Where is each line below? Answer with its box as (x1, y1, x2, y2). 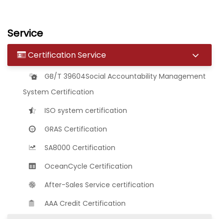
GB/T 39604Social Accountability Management (43, 71, 206, 81)
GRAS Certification (43, 124, 107, 134)
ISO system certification (43, 105, 127, 115)
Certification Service (26, 49, 106, 61)
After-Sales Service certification (43, 179, 154, 190)
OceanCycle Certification (43, 161, 132, 171)
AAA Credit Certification (43, 198, 126, 208)
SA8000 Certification (43, 142, 115, 153)
